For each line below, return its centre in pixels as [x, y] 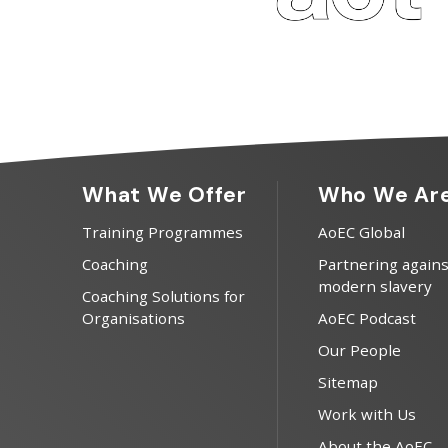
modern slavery [374, 285]
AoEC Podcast [366, 317]
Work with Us [366, 413]
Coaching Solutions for [163, 295]
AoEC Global [361, 231]
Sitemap [347, 381]
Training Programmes [162, 231]
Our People [359, 349]
